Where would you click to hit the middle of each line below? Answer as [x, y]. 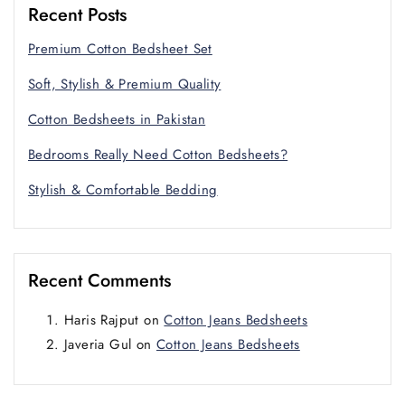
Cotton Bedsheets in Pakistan [117, 119]
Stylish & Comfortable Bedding [123, 189]
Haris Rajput [102, 320]
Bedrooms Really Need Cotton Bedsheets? [158, 154]
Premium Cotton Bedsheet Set [120, 48]
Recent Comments [99, 280]
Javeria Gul [98, 344]
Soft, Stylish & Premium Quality [125, 84]
